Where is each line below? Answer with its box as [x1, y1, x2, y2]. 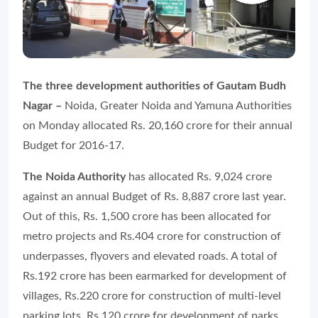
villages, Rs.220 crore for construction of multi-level [23, 290, 281, 302]
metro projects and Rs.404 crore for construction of [23, 230, 281, 242]
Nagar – [23, 99, 62, 111]
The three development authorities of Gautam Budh [23, 79, 286, 92]
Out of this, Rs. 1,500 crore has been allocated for [23, 210, 271, 222]
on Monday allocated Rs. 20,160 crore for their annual [23, 119, 292, 131]
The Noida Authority [23, 170, 126, 182]
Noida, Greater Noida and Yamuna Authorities [62, 99, 292, 111]
